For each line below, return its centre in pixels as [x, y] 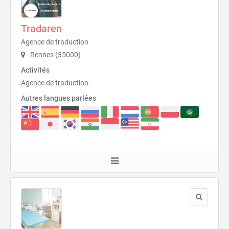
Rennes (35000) [55, 54]
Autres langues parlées [59, 98]
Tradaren [41, 28]
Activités [35, 70]
